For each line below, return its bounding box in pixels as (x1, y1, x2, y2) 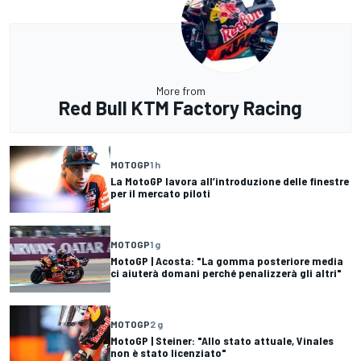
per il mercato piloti (110, 186, 210, 201)
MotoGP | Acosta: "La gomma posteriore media (110, 254, 343, 268)
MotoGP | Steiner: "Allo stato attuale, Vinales (110, 334, 334, 348)
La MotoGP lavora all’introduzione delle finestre (110, 174, 349, 189)
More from (156, 83, 205, 98)
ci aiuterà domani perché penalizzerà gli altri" (110, 266, 342, 280)
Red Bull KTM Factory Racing (59, 95, 302, 119)
